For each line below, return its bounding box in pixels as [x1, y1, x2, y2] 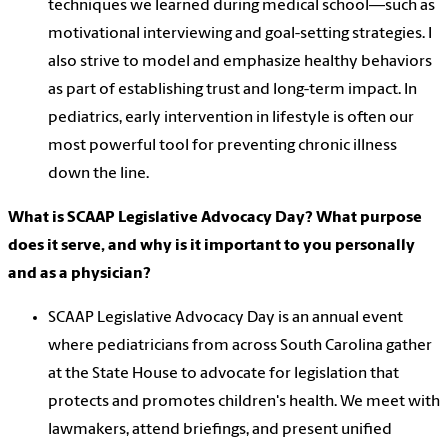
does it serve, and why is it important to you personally [8, 238, 415, 255]
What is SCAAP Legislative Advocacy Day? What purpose [8, 210, 422, 227]
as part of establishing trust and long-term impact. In [48, 82, 417, 99]
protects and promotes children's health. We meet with [48, 394, 440, 411]
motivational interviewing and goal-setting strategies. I [48, 26, 432, 43]
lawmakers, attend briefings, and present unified [48, 422, 392, 439]
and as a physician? [8, 266, 151, 283]
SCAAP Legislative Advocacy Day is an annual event [48, 310, 403, 327]
